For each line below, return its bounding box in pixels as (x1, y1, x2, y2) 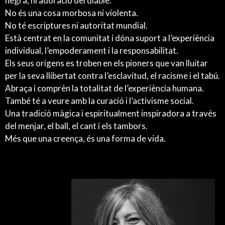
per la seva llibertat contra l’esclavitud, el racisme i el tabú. (5, 70, 220, 81)
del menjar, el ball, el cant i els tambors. (5, 121, 148, 132)
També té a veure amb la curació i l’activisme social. (5, 95, 194, 106)
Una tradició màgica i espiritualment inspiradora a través (5, 108, 216, 119)
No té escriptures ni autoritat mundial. (5, 20, 148, 31)
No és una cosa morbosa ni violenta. (5, 8, 138, 19)
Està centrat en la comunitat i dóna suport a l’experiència (5, 33, 214, 44)
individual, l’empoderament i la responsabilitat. (5, 45, 178, 56)
